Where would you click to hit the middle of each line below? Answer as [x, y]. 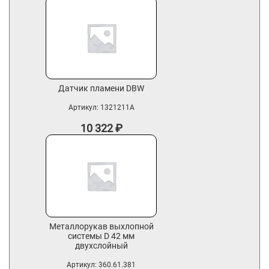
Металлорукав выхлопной [101, 226]
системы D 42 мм [101, 236]
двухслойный [101, 246]
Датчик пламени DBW [101, 88]
